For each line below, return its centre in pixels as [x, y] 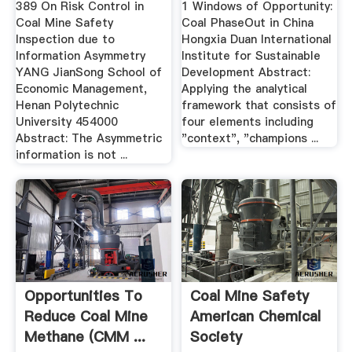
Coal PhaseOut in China [248, 23]
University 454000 [66, 122]
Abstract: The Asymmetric [88, 139]
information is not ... [71, 155]
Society [216, 336]
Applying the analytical [245, 89]
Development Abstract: [246, 73]
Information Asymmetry [80, 56]
